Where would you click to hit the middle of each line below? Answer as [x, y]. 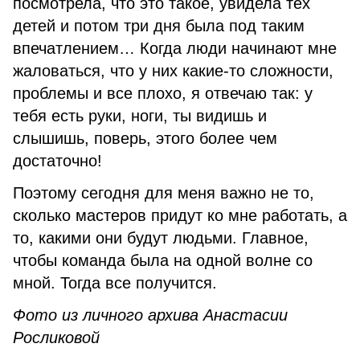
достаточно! [57, 161]
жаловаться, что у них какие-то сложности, [173, 71]
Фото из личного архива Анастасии [150, 315]
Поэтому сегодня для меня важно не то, [164, 193]
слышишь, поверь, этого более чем [145, 138]
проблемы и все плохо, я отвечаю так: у [163, 93]
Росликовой [56, 337]
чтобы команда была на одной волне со [163, 260]
